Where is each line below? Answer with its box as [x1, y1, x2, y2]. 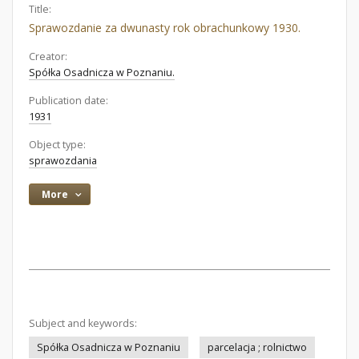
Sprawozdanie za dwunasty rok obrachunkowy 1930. [29, 20, 301, 35]
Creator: [29, 50, 67, 63]
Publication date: [29, 94, 108, 107]
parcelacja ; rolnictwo [208, 341, 307, 354]
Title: [29, 2, 51, 16]
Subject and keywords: [29, 317, 137, 330]
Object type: [29, 138, 86, 151]
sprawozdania [29, 154, 97, 167]
